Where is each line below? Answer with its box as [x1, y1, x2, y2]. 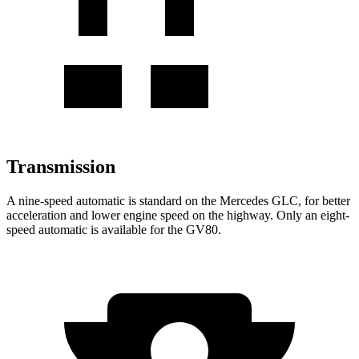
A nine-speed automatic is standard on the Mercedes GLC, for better [6, 193, 350, 208]
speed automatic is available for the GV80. [6, 222, 221, 236]
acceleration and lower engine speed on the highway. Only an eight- [6, 208, 349, 222]
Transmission [6, 155, 115, 177]
